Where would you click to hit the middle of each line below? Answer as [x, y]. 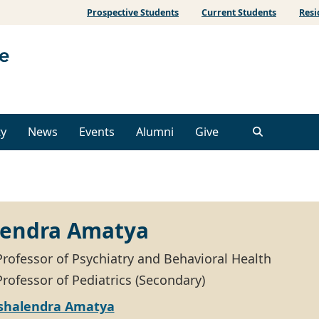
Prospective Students [133, 12]
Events [97, 132]
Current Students [239, 12]
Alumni [155, 132]
